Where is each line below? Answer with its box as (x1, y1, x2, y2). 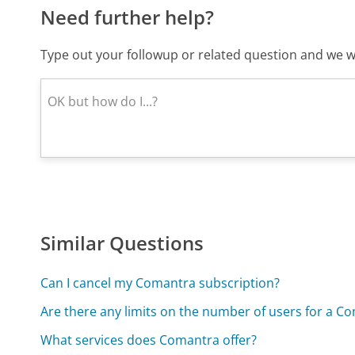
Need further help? (40, 3, 215, 30)
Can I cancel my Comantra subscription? (40, 273, 281, 292)
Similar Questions (40, 229, 204, 256)
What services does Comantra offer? (40, 330, 258, 349)
